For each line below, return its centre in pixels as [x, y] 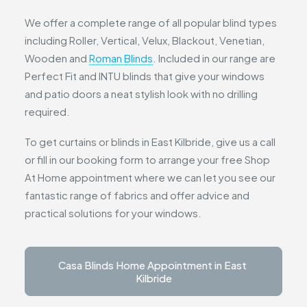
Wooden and [57, 58]
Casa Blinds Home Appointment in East [152, 265]
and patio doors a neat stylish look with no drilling [141, 94]
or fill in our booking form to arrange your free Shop [147, 159]
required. [47, 111]
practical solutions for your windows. [113, 213]
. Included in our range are [214, 58]
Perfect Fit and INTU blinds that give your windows [145, 76]
